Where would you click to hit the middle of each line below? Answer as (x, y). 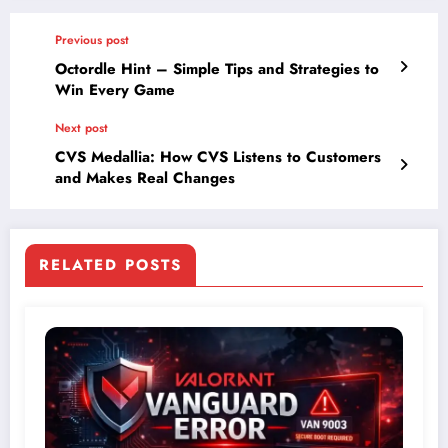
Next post (81, 128)
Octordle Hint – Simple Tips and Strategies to (217, 69)
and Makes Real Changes (145, 178)
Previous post (92, 40)
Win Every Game (115, 90)
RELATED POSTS (110, 265)
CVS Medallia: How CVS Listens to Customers (218, 157)
